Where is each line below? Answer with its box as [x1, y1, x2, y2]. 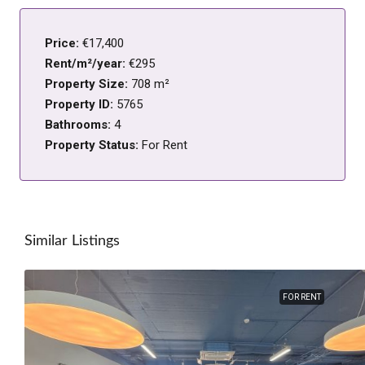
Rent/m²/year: [45, 56, 129, 72]
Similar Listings [24, 234, 120, 249]
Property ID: [45, 97, 117, 112]
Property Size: [45, 77, 131, 92]
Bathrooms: [45, 117, 114, 133]
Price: [45, 36, 82, 51]
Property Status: [45, 138, 142, 153]
